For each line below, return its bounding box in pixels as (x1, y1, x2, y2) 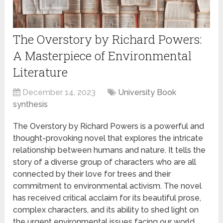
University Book (118, 87, 177, 97)
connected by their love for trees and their (13, 169, 171, 179)
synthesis (13, 99, 48, 109)
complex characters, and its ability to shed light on (13, 205, 199, 215)
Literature (13, 64, 68, 80)
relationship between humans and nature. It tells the (13, 145, 206, 155)
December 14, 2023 (22, 87, 96, 97)
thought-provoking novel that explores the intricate (13, 133, 204, 143)
